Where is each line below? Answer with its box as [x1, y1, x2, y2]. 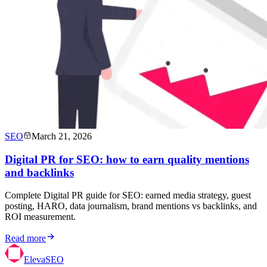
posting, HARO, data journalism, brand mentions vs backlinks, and [5, 201, 257, 212]
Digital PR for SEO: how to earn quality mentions [5, 153, 249, 166]
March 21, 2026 [32, 131, 92, 141]
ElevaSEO [24, 254, 64, 265]
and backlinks [5, 166, 74, 179]
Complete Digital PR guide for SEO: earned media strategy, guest [5, 190, 251, 201]
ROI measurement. [5, 212, 76, 222]
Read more [5, 233, 46, 244]
